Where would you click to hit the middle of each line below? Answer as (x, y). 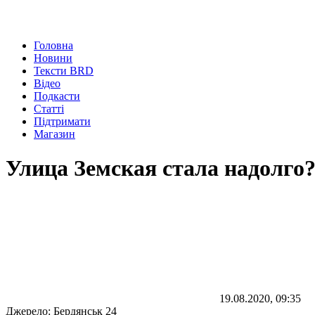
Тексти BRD (64, 71)
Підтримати (62, 121)
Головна (53, 45)
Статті (49, 109)
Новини (53, 58)
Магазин (54, 134)
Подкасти (57, 96)
